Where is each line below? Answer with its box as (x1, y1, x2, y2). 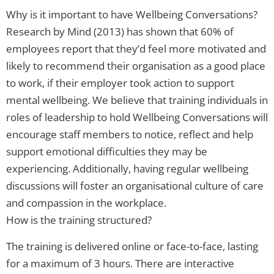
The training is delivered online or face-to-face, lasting (6, 239, 258, 254)
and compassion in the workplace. (6, 196, 166, 210)
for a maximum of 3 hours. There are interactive (6, 256, 234, 271)
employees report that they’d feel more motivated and (6, 42, 266, 56)
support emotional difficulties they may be (6, 144, 207, 159)
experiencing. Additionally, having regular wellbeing (6, 161, 248, 176)
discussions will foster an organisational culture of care (6, 179, 264, 193)
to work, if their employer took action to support (6, 76, 234, 91)
